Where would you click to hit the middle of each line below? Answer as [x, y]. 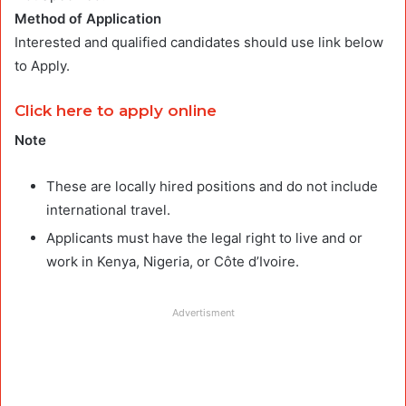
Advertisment [203, 313]
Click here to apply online [116, 110]
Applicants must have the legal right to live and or [204, 238]
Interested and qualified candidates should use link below [199, 42]
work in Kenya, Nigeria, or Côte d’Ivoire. [173, 262]
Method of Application [90, 18]
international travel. [108, 210]
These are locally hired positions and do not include [212, 187]
